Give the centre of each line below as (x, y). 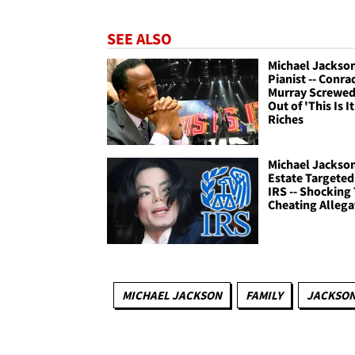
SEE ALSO (139, 38)
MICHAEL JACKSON (172, 296)
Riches (286, 118)
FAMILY (264, 296)
